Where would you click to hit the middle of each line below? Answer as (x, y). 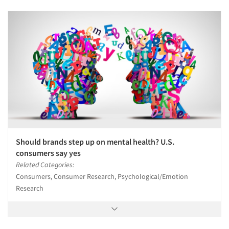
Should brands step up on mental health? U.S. (95, 141)
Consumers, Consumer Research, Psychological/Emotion (102, 176)
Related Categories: (45, 164)
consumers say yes (48, 153)
